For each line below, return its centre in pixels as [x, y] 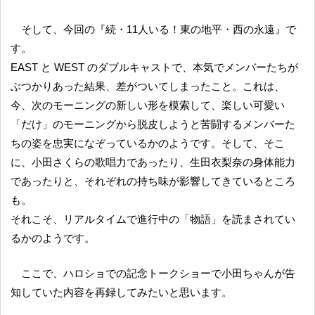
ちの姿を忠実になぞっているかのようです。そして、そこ [148, 143]
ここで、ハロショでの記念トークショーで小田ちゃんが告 [27, 274]
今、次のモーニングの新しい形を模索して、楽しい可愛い [148, 105]
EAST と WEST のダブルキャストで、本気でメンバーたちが [154, 67]
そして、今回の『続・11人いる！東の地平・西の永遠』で [27, 29]
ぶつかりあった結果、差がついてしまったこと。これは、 [148, 86]
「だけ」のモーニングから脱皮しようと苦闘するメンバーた [153, 124]
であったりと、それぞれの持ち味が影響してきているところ [153, 181]
